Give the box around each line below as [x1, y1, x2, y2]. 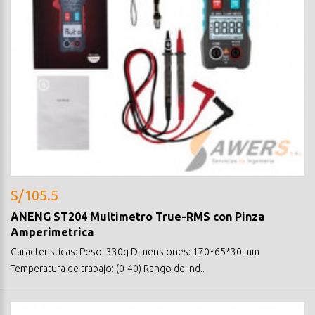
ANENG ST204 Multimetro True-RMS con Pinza [11, 210, 264, 223]
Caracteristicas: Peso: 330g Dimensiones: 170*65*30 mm [11, 245, 259, 257]
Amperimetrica [11, 225, 94, 238]
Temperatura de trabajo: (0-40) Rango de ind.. [11, 262, 205, 274]
